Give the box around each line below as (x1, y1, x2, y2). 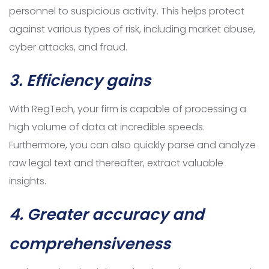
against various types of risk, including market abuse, (9, 22, 255, 37)
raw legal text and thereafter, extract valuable (9, 156, 223, 171)
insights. (9, 174, 46, 189)
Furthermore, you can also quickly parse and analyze (9, 138, 256, 153)
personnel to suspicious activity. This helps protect (9, 4, 244, 19)
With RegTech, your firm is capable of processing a (9, 102, 246, 116)
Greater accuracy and (27, 204, 204, 226)
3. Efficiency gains (9, 70, 151, 92)
